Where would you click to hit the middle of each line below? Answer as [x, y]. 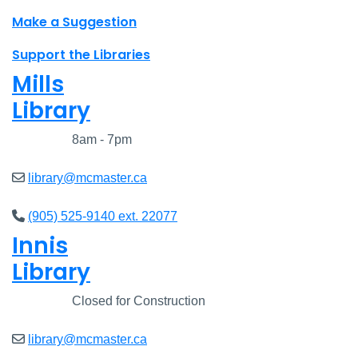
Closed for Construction [137, 301]
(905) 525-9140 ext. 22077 [103, 217]
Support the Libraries [81, 55]
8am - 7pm [100, 140]
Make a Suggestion [74, 22]
